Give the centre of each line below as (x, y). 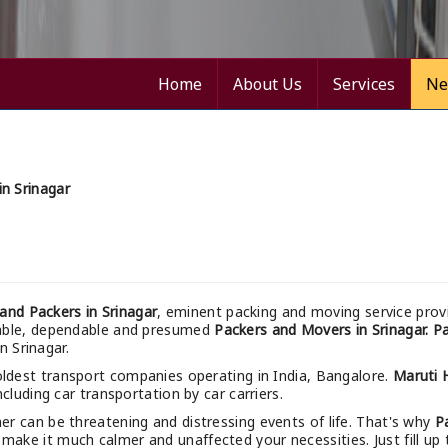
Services (364, 84)
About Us (267, 84)
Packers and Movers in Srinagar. (323, 330)
